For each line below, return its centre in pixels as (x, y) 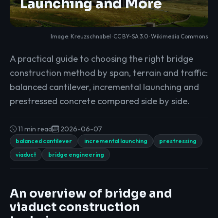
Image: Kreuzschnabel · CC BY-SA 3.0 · (101, 36)
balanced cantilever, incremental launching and (104, 87)
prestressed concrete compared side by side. (100, 101)
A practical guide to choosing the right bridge (101, 59)
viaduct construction (75, 207)
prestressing (178, 141)
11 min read (34, 129)
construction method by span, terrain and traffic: (109, 73)
